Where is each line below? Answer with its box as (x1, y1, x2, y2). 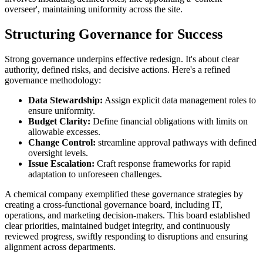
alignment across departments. (5, 241, 116, 252)
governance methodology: (5, 75, 101, 85)
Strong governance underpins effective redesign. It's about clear (5, 53, 239, 64)
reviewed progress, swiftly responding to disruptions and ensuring (5, 231, 248, 241)
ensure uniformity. (28, 105, 95, 116)
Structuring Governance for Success (5, 26, 222, 42)
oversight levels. (28, 147, 88, 158)
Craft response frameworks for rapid (95, 158, 231, 168)
